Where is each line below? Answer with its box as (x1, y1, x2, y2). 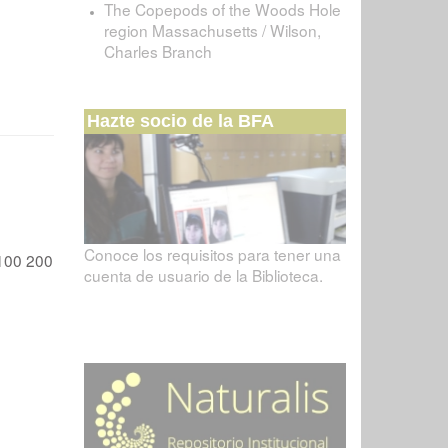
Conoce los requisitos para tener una (83, 243, 341, 266)
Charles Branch (103, 40, 212, 62)
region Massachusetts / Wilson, (103, 19, 321, 41)
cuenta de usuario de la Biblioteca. (83, 264, 323, 287)
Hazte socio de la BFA (86, 110, 274, 131)
